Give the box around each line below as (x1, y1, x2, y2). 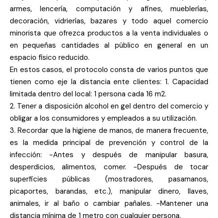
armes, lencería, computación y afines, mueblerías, (10, 4, 208, 14)
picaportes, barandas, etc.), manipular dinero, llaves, (10, 186, 208, 196)
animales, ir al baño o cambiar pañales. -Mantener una (10, 199, 208, 208)
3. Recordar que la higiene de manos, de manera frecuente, (10, 126, 208, 135)
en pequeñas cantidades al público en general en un (10, 40, 208, 50)
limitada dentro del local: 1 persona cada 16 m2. (10, 89, 166, 99)
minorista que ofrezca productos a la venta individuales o (10, 28, 208, 38)
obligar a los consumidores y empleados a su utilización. (10, 113, 197, 123)
